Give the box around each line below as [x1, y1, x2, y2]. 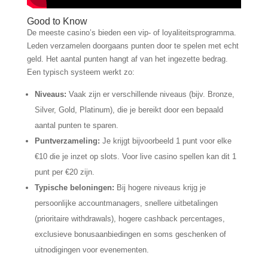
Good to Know [26, 16, 87, 26]
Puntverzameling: [34, 136, 100, 145]
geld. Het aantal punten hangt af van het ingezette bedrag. [26, 54, 228, 63]
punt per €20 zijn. [34, 167, 95, 176]
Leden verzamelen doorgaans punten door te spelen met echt [26, 41, 239, 50]
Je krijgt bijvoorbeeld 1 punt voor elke [99, 136, 232, 145]
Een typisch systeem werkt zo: [26, 67, 135, 77]
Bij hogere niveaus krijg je [114, 182, 206, 192]
